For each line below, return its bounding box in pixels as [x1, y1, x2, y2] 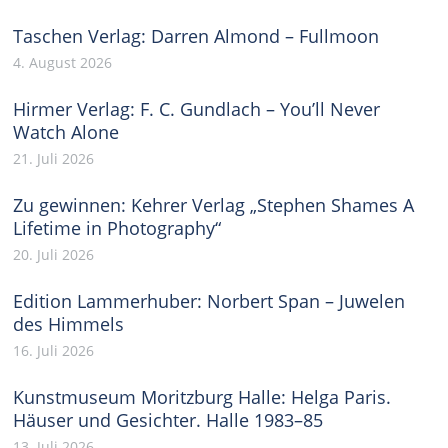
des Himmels [13, 312, 125, 336]
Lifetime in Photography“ [13, 216, 222, 240]
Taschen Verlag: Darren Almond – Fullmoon [13, 24, 380, 48]
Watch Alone [13, 120, 120, 144]
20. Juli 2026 [13, 245, 95, 264]
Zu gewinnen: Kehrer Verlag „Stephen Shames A [13, 193, 415, 217]
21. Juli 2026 [13, 149, 95, 168]
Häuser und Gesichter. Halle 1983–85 [13, 408, 324, 432]
